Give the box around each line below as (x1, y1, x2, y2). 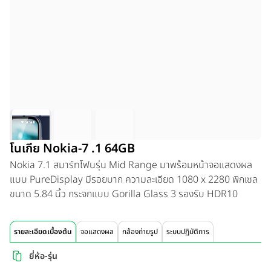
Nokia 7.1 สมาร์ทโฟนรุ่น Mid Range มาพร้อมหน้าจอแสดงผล (10, 158, 252, 173)
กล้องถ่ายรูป (122, 226, 158, 238)
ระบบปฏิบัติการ (166, 226, 209, 238)
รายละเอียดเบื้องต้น (14, 226, 72, 238)
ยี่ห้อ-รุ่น (29, 249, 57, 263)
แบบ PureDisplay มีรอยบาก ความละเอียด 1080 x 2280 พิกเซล (10, 172, 258, 188)
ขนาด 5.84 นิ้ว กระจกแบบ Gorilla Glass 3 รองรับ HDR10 (10, 187, 238, 202)
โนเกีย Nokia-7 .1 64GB (10, 140, 135, 158)
